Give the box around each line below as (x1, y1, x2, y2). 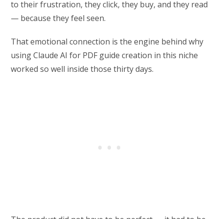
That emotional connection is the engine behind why (11, 36, 204, 47)
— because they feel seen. (11, 13, 106, 24)
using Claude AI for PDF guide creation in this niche (11, 50, 198, 61)
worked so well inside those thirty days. (11, 64, 154, 75)
